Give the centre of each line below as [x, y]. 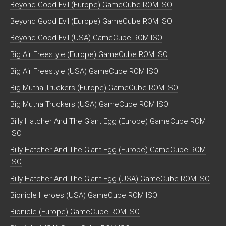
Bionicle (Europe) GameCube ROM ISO [75, 212]
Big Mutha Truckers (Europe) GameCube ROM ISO [94, 88]
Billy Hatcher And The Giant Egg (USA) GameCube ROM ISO [110, 178]
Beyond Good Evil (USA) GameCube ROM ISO [86, 38]
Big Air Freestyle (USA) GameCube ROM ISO [84, 71]
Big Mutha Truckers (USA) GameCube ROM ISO [89, 104]
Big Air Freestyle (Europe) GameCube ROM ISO [89, 54]
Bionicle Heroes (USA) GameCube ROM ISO [84, 195]
